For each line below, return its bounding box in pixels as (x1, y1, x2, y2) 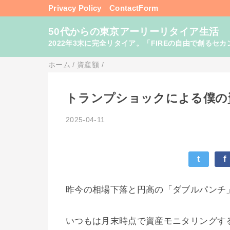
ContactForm (109, 3, 159, 12)
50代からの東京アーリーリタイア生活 (48, 26, 219, 37)
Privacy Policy (48, 3, 102, 12)
